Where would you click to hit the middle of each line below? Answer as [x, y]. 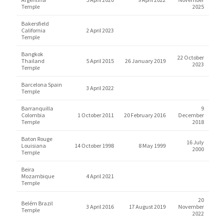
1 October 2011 [95, 115]
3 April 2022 [100, 88]
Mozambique [38, 176]
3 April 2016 [100, 207]
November [191, 207]
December [191, 115]
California [33, 30]
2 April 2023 [100, 30]
